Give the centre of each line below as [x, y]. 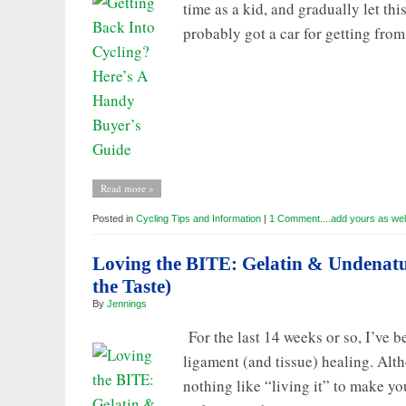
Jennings [127, 303]
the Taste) [132, 286]
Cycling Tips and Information [198, 218]
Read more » [127, 188]
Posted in [114, 218]
